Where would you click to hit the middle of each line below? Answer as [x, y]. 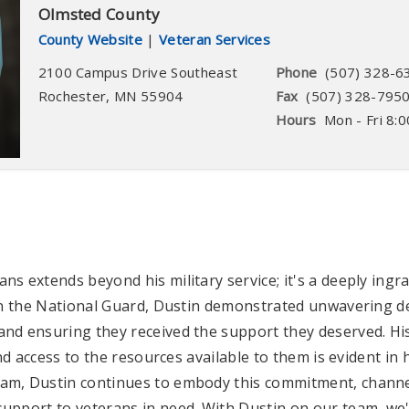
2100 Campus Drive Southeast [138, 73]
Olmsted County [99, 15]
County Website [90, 40]
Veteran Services [215, 40]
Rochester [72, 96]
